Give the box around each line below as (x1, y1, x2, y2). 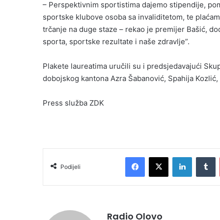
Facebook (144, 153, 174, 161)
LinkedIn (192, 153, 217, 161)
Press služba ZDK (43, 98, 104, 108)
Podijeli (60, 163, 81, 171)
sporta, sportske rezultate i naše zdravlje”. (43, 37, 190, 47)
